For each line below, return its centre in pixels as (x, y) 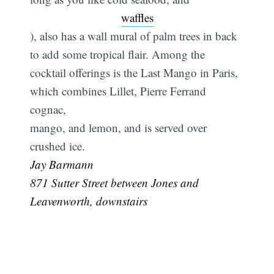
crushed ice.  (59, 146)
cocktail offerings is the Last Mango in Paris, (134, 73)
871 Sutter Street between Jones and (115, 183)
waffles (137, 18)
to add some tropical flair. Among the (118, 54)
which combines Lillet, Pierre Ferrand (118, 91)
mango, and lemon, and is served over (119, 128)
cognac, (48, 109)
